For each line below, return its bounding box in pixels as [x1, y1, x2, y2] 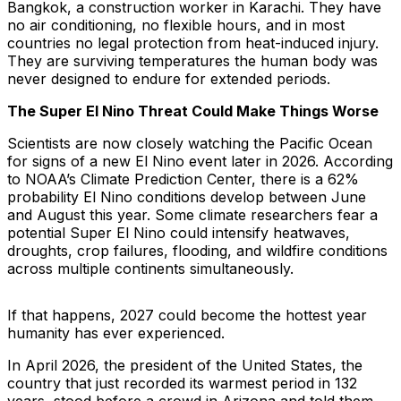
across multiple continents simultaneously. [7, 260, 294, 278]
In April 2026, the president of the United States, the [7, 356, 363, 375]
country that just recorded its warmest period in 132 [7, 374, 357, 393]
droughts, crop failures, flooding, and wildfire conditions [7, 242, 388, 260]
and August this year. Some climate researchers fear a [7, 206, 378, 225]
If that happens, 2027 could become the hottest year [7, 306, 367, 325]
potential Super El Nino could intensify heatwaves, [7, 224, 350, 243]
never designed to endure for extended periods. [7, 70, 330, 89]
